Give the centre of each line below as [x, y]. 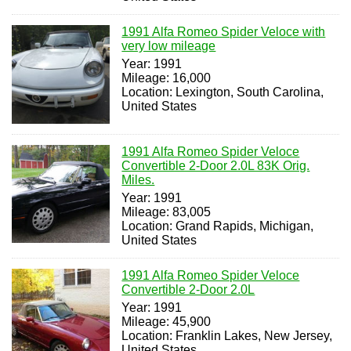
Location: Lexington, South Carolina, [223, 92]
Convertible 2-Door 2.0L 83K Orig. [216, 165]
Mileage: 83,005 [166, 212]
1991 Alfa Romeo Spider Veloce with [224, 32]
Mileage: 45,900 [166, 321]
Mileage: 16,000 [166, 78]
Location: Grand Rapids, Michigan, [218, 226]
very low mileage [169, 46]
